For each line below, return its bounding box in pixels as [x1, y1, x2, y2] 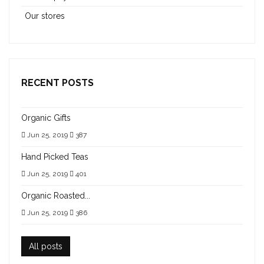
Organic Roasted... [21, 191, 90, 200]
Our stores [25, 11, 65, 21]
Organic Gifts [21, 113, 71, 123]
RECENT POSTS [21, 77, 94, 88]
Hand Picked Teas [21, 152, 88, 161]
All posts [29, 242, 62, 251]
